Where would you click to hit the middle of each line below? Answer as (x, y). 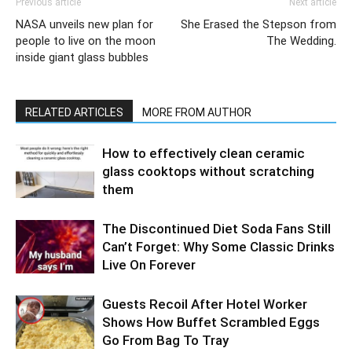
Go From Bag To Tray (165, 340)
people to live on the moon (86, 40)
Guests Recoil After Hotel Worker (205, 304)
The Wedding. (301, 40)
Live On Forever (149, 264)
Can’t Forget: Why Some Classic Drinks (218, 246)
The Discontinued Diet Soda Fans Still (216, 228)
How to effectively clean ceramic (203, 153)
